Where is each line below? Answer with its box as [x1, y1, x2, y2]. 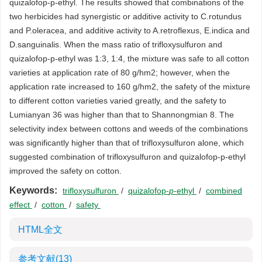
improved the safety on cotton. [9, 166, 122, 175]
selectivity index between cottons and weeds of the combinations [9, 124, 248, 133]
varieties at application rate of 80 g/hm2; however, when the [9, 68, 230, 77]
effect [9, 200, 32, 209]
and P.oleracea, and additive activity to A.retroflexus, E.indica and [9, 26, 250, 35]
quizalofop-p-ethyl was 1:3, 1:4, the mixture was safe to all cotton [9, 54, 249, 63]
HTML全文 [18, 225, 63, 235]
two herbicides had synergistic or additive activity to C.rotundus [9, 12, 242, 21]
